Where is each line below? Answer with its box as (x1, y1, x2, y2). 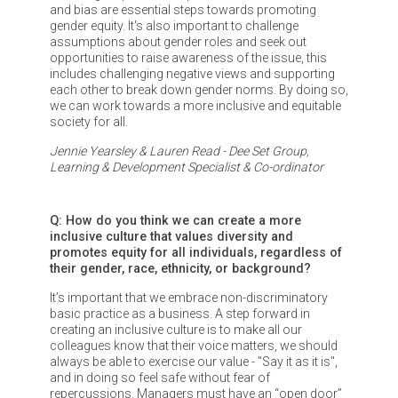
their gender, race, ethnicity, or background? (49, 261, 311, 276)
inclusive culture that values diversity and (49, 229, 293, 244)
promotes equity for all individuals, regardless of (49, 245, 342, 260)
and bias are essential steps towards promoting (49, 3, 316, 18)
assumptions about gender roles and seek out (49, 35, 306, 50)
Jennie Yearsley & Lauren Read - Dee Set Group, (49, 143, 309, 158)
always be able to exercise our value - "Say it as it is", (49, 354, 338, 369)
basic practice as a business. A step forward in (49, 306, 310, 321)
